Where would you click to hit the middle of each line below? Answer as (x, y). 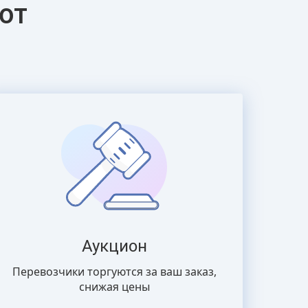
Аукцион (114, 246)
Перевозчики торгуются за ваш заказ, (114, 272)
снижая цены (114, 287)
